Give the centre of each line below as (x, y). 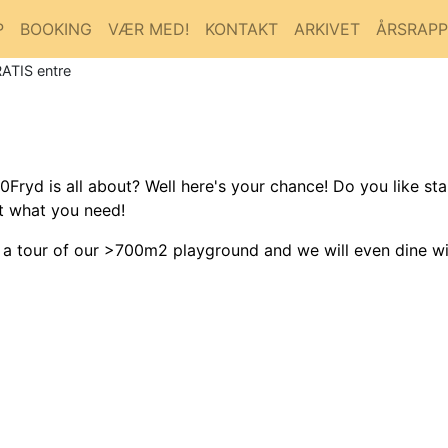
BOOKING (56, 28)
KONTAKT (241, 28)
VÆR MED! (148, 28)
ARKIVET (327, 28)
